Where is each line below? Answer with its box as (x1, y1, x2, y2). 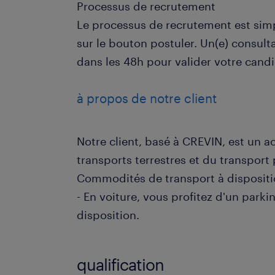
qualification (77, 255, 165, 274)
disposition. (77, 208, 140, 222)
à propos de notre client (77, 91, 217, 106)
